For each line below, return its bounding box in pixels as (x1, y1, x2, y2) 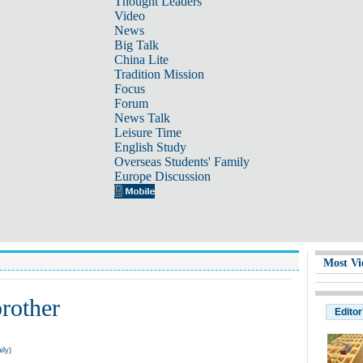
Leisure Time (113, 126, 181, 139)
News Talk (113, 111, 170, 125)
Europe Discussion (113, 169, 211, 183)
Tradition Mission (113, 67, 204, 81)
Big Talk (113, 38, 159, 52)
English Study (113, 140, 186, 154)
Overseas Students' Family (113, 155, 250, 169)
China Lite (113, 53, 169, 66)
